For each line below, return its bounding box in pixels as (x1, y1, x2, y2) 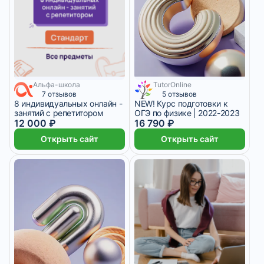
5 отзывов (162, 90, 197, 98)
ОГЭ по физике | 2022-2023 (134, 108, 240, 118)
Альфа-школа (33, 80, 80, 89)
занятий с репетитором (14, 108, 104, 118)
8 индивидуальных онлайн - (14, 98, 123, 108)
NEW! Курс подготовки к (134, 98, 228, 108)
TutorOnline (153, 80, 192, 89)
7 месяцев (138, 81, 174, 90)
